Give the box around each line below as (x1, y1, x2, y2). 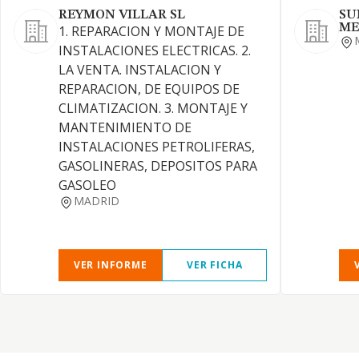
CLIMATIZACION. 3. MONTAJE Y (58, 99, 248, 117)
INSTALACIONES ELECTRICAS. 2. (58, 42, 251, 59)
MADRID (73, 193, 119, 208)
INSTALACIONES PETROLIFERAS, (58, 138, 255, 155)
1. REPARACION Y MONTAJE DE (58, 22, 244, 40)
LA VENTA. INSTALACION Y (58, 61, 221, 79)
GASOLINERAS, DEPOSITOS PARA (58, 157, 257, 175)
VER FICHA (187, 258, 243, 272)
